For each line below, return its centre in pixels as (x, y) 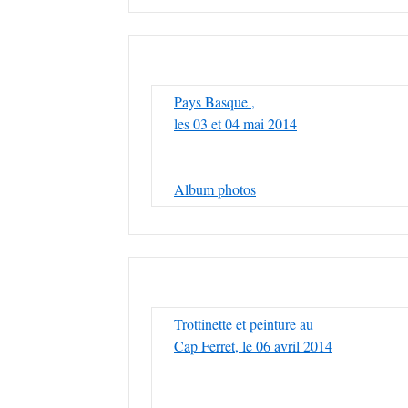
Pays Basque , (214, 102)
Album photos (215, 189)
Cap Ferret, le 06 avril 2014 (253, 346)
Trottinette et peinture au (244, 324)
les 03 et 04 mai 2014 (235, 123)
